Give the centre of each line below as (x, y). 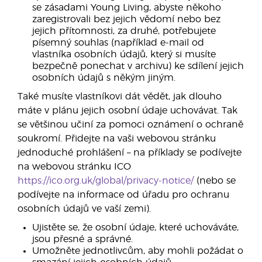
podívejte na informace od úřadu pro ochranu (123, 195)
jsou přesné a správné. (82, 239)
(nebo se (215, 181)
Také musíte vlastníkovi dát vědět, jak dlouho (120, 96)
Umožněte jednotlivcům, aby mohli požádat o (138, 251)
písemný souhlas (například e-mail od (118, 43)
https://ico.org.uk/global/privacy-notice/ (106, 181)
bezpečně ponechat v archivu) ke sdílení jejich (138, 66)
